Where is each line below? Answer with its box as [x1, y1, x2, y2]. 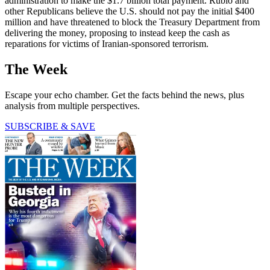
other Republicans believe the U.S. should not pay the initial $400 [5, 5, 254, 16]
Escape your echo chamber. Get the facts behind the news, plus [5, 89, 244, 100]
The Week [5, 61, 67, 77]
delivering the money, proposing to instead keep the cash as [5, 27, 230, 38]
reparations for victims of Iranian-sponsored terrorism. [5, 38, 209, 49]
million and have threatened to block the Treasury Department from [5, 16, 260, 27]
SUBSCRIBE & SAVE [5, 121, 95, 131]
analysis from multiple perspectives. [5, 100, 140, 111]
